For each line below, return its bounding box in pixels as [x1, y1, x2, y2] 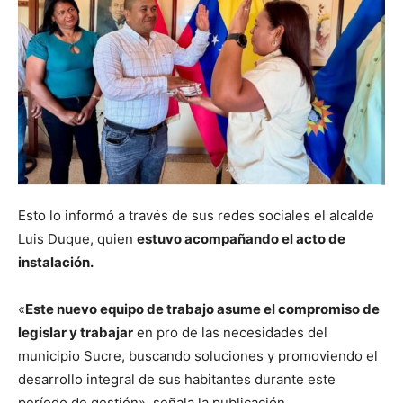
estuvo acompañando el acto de [137, 230, 345, 248]
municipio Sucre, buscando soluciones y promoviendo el [18, 347, 378, 365]
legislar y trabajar [18, 324, 133, 342]
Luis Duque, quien [18, 230, 137, 248]
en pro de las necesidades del [133, 324, 327, 342]
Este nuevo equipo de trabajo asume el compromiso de [25, 300, 380, 318]
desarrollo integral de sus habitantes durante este [18, 371, 336, 389]
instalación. [18, 254, 94, 272]
